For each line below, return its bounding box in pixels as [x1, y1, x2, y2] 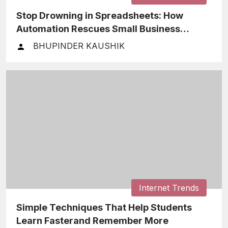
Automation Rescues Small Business [16, 23, 180, 35]
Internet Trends [139, 183, 199, 193]
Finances [16, 37, 57, 48]
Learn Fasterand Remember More [16, 215, 168, 226]
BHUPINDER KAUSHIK [33, 41, 125, 51]
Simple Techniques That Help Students [16, 202, 192, 213]
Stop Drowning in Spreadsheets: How [16, 10, 183, 21]
